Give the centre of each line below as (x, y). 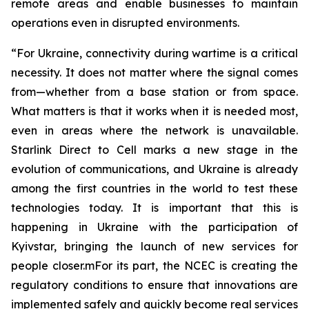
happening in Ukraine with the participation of (154, 227)
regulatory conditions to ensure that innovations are (154, 285)
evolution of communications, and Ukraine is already (154, 169)
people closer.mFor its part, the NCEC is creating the (154, 266)
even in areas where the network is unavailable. (154, 130)
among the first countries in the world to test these (154, 188)
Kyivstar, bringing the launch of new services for (154, 246)
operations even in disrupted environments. (125, 23)
